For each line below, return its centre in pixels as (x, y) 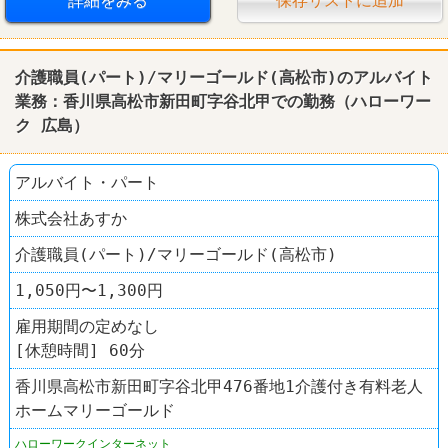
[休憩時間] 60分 (80, 350)
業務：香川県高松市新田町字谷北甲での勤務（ (183, 101)
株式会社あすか (71, 218)
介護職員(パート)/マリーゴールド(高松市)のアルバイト (224, 77)
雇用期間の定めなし (87, 326)
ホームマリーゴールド (95, 410)
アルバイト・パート (87, 182)
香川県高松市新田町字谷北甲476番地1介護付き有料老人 (219, 386)
